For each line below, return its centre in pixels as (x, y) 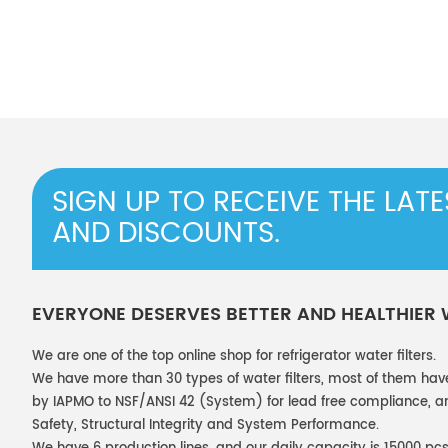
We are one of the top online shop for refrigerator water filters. (234, 356)
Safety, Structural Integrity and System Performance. (205, 425)
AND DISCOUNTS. (166, 234)
